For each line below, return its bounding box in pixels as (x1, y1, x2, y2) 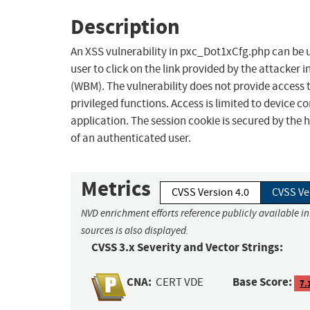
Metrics (81, 174, 151, 203)
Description (71, 12, 180, 41)
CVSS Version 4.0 (172, 185, 249, 200)
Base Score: (232, 274, 293, 291)
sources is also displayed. (81, 224, 189, 237)
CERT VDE (156, 275, 204, 290)
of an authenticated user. (71, 131, 191, 146)
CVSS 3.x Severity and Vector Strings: (91, 239, 283, 256)
